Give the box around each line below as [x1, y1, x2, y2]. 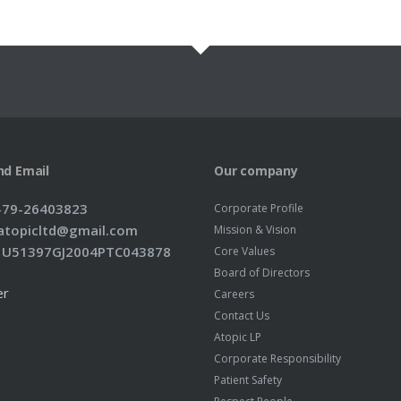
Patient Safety [214, 372, 282, 388]
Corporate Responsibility [214, 351, 341, 366]
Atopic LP [214, 329, 261, 345]
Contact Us [214, 308, 269, 323]
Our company [214, 162, 298, 179]
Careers [214, 286, 254, 302]
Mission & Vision [214, 222, 296, 237]
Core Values [214, 243, 275, 259]
